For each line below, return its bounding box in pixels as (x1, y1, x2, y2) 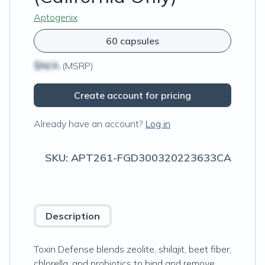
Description (46, 210, 100, 222)
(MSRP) (60, 60, 93, 72)
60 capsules (106, 35, 159, 47)
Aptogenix (34, 11, 77, 23)
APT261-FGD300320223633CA (71, 151, 231, 164)
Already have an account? (34, 118, 143, 130)
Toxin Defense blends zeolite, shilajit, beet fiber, (34, 243, 231, 255)
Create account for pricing (74, 89, 191, 101)
